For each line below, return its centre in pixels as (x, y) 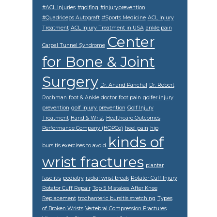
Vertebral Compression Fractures (126, 208)
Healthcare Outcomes (133, 118)
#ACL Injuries (59, 7)
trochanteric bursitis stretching (116, 198)
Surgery (70, 81)
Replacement (59, 198)
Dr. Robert (162, 85)
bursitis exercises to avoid (74, 145)
